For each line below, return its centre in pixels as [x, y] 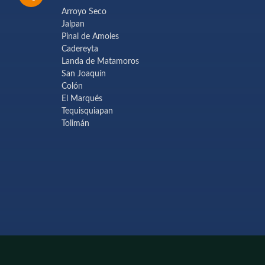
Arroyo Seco [84, 12]
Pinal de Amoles [90, 36]
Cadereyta [80, 49]
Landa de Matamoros [100, 61]
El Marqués [82, 98]
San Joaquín [84, 74]
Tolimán [75, 123]
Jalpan [73, 24]
